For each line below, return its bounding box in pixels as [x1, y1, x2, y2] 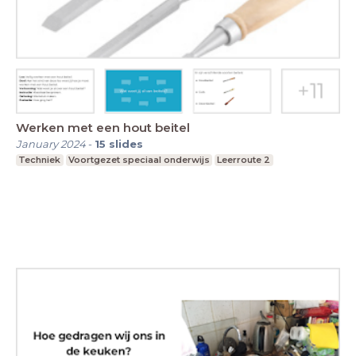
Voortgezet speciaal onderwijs [68, 154, 210, 166]
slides [109, 137, 143, 151]
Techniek [18, 154, 61, 166]
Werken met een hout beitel [16, 120, 190, 136]
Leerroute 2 [217, 154, 271, 166]
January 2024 [16, 137, 86, 151]
